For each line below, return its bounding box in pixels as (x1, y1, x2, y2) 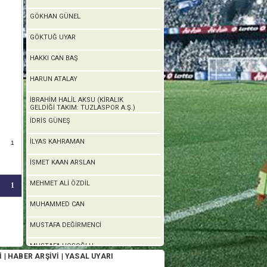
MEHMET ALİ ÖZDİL (30, 179, 90, 187)
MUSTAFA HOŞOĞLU (30, 242, 94, 250)
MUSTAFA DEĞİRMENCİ (30, 221, 101, 229)
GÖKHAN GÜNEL (30, 13, 80, 20)
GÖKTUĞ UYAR (30, 33, 76, 41)
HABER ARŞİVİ (7, 252, 60, 260)
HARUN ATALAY (30, 75, 77, 83)
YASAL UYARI (64, 252, 114, 260)
